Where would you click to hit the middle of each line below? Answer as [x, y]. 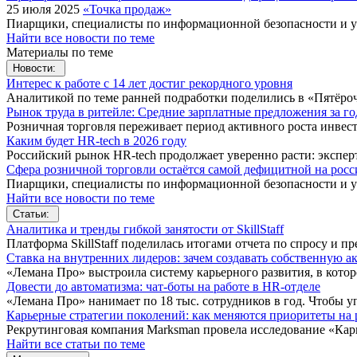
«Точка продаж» [127, 9]
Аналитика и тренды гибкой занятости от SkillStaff [145, 229]
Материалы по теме [60, 52]
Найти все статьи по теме [76, 343]
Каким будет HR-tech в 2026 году [96, 140]
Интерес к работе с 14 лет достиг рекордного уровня [149, 83]
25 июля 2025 [45, 9]
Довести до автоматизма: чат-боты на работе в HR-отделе [163, 286]
